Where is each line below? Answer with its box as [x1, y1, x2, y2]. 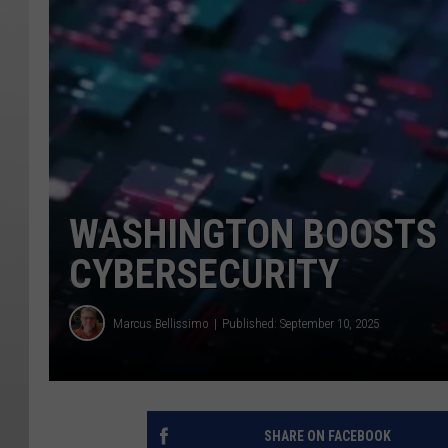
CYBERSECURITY [69, 251, 339, 299]
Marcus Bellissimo [113, 315, 209, 331]
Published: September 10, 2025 [222, 315, 379, 331]
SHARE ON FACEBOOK [263, 428, 391, 445]
